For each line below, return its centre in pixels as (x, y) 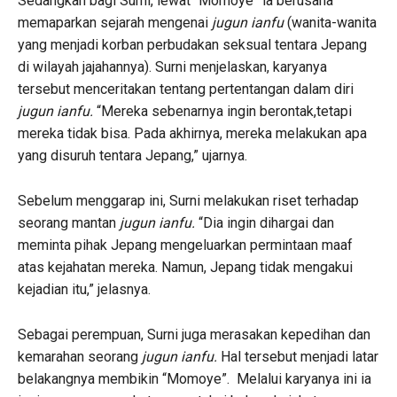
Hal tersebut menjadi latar (300, 357)
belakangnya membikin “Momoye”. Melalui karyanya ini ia (195, 379)
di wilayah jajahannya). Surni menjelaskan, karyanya (172, 67)
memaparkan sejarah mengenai (115, 23)
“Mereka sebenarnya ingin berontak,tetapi (224, 112)
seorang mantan (69, 223)
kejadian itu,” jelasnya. (84, 290)
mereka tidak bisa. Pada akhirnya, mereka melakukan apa (192, 134)
